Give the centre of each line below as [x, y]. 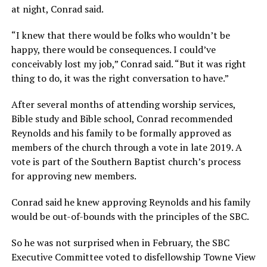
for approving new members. [74, 176]
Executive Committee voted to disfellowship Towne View [133, 257]
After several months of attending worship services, [123, 104]
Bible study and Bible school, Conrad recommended [122, 118]
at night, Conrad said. [57, 9]
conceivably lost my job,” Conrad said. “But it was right [128, 63]
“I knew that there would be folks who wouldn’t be [120, 35]
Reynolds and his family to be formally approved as [121, 133]
